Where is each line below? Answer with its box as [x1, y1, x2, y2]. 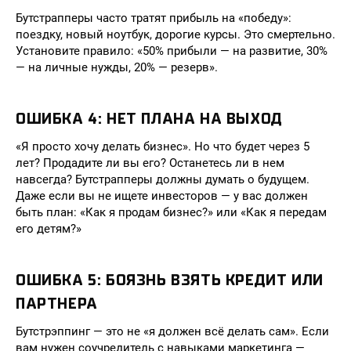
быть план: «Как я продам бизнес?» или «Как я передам [16, 205, 327, 219]
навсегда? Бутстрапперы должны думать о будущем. [16, 172, 309, 186]
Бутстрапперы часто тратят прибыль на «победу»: [16, 11, 291, 25]
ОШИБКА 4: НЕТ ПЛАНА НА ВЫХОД [16, 110, 283, 128]
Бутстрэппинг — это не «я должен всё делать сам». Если [16, 324, 329, 338]
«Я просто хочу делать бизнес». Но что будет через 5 [16, 139, 309, 154]
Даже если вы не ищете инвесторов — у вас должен [16, 189, 308, 203]
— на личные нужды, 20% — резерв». [16, 60, 218, 74]
